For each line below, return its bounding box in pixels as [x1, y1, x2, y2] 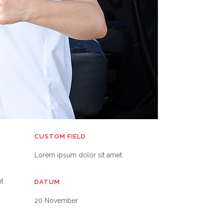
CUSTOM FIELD [34, 133, 86, 140]
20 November [34, 197, 78, 204]
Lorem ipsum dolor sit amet [34, 151, 122, 159]
